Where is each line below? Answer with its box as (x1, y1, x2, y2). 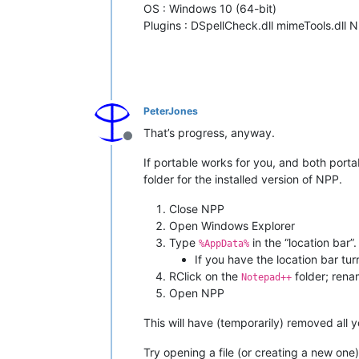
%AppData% (199, 237, 249, 249)
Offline (127, 135, 167, 152)
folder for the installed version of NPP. (143, 171, 342, 186)
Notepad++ (241, 271, 292, 283)
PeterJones (143, 104, 198, 117)
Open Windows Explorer (169, 218, 295, 232)
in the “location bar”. (249, 235, 357, 249)
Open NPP (169, 285, 224, 300)
